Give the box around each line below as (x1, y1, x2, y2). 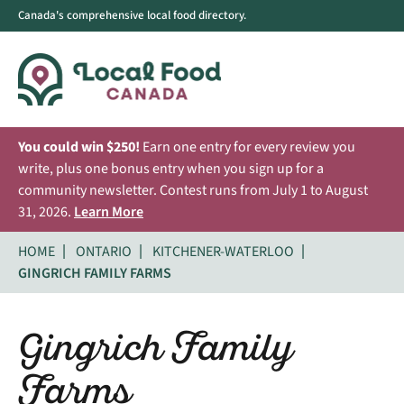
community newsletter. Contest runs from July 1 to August (18, 179, 368, 200)
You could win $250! (18, 136, 140, 157)
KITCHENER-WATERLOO (152, 241, 294, 262)
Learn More (74, 201, 143, 222)
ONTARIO (76, 241, 132, 262)
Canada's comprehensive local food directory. (18, 7, 246, 23)
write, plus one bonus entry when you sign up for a (18, 158, 324, 179)
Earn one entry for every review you (140, 136, 355, 157)
